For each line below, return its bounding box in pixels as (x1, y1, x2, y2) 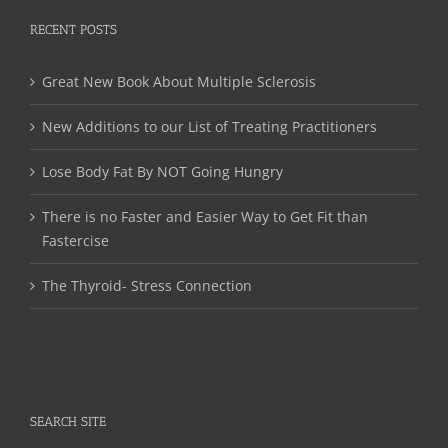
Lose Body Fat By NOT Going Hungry (42, 162, 283, 181)
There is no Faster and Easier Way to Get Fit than (42, 207, 368, 226)
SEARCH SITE (30, 414, 106, 429)
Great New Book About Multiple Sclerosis (42, 72, 316, 91)
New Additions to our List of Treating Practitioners (42, 117, 377, 136)
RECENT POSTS (30, 22, 117, 37)
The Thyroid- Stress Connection (42, 276, 252, 295)
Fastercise (42, 231, 109, 250)
